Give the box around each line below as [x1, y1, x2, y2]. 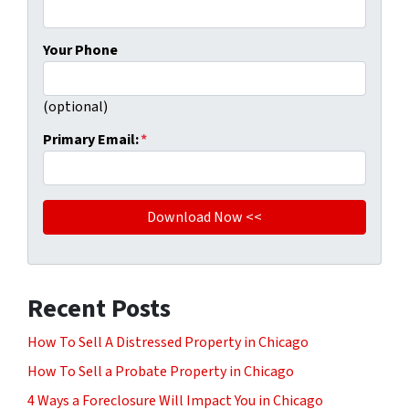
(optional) [43, 97, 108, 118]
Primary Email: [43, 130, 139, 151]
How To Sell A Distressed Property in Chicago [27, 332, 309, 353]
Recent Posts [27, 290, 171, 328]
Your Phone [43, 40, 118, 61]
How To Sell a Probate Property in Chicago [27, 362, 294, 383]
